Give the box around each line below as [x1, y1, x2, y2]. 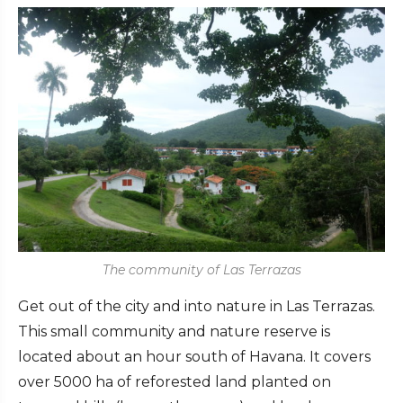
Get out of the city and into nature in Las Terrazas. [18, 297, 375, 315]
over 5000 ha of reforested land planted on [18, 372, 331, 390]
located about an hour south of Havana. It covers [18, 347, 371, 365]
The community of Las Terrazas [102, 261, 301, 278]
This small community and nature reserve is [18, 322, 330, 340]
